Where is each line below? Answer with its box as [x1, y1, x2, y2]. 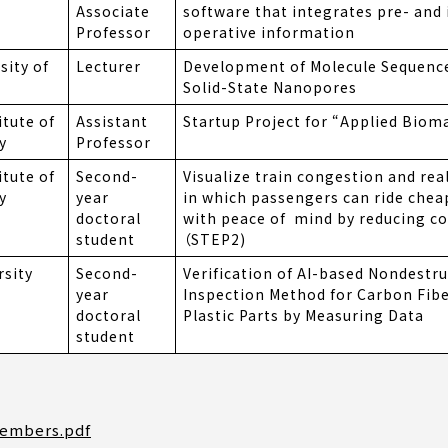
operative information [183, 22, 355, 43]
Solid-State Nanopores [183, 77, 357, 98]
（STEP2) [183, 229, 246, 250]
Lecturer [76, 56, 141, 77]
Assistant [76, 111, 148, 132]
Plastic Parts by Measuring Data [183, 305, 424, 326]
